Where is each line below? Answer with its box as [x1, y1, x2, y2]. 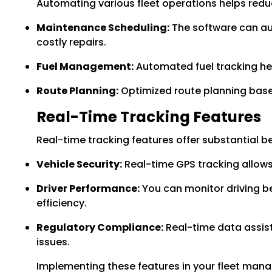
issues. [36, 234, 70, 249]
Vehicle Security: [36, 157, 122, 171]
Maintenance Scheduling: [36, 20, 169, 35]
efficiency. [36, 195, 87, 210]
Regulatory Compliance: [36, 220, 163, 234]
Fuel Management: [36, 59, 134, 73]
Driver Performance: [36, 181, 140, 195]
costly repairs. [36, 35, 106, 49]
